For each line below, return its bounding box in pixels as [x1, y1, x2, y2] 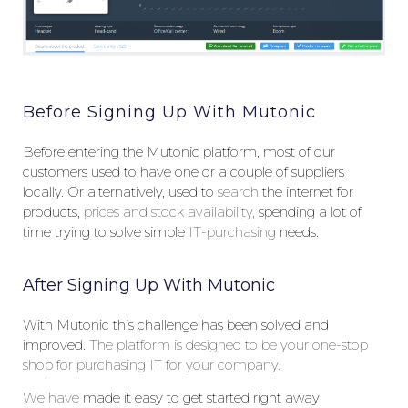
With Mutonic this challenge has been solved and [23, 316, 329, 333]
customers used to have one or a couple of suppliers [23, 163, 344, 180]
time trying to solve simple [23, 223, 189, 240]
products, [23, 203, 84, 220]
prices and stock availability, [84, 203, 259, 220]
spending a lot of [259, 203, 362, 220]
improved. [23, 336, 89, 353]
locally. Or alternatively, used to [23, 183, 218, 200]
